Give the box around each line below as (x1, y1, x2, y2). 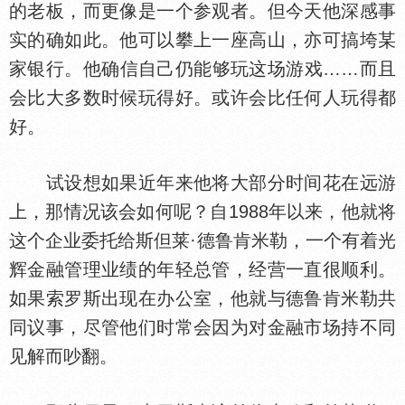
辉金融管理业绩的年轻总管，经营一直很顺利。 (9, 259, 396, 279)
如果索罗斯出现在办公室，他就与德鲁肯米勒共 (9, 288, 396, 308)
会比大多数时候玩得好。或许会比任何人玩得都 (9, 88, 396, 108)
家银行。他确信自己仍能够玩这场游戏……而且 (9, 59, 396, 79)
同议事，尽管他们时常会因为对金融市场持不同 (9, 317, 396, 337)
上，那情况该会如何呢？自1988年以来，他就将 (9, 202, 396, 221)
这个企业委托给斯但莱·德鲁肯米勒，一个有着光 (9, 231, 396, 250)
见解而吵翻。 (9, 346, 118, 366)
